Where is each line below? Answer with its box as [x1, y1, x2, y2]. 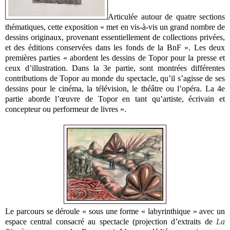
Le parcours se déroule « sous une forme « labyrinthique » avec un [5, 206, 225, 216]
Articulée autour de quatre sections [108, 12, 225, 21]
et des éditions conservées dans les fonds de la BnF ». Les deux [5, 43, 225, 52]
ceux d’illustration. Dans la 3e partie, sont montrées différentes [5, 63, 225, 72]
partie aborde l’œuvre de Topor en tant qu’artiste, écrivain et [5, 94, 225, 103]
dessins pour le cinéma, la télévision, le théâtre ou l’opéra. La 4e [5, 84, 225, 93]
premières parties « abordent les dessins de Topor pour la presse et [5, 53, 225, 62]
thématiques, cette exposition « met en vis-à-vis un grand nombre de [5, 22, 225, 31]
